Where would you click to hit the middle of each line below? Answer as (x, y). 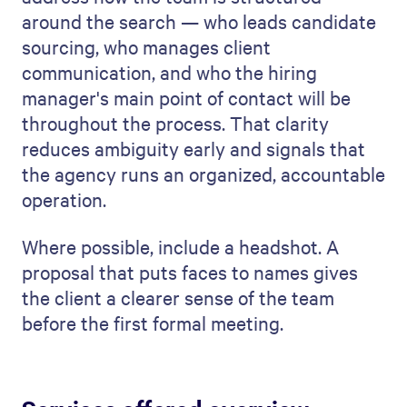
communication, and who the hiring (169, 72)
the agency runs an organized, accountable (203, 174)
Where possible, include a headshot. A (180, 246)
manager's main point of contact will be (186, 97)
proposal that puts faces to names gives (190, 272)
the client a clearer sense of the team (178, 297)
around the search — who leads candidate (199, 21)
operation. (64, 199)
